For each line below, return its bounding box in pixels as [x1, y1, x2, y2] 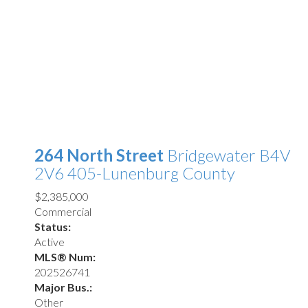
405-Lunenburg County [67, 163, 235, 183]
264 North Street [34, 145, 167, 165]
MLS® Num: [34, 250, 96, 263]
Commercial [34, 205, 91, 218]
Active [34, 235, 65, 248]
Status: [34, 220, 71, 233]
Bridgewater [167, 145, 259, 165]
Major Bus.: [34, 280, 92, 294]
